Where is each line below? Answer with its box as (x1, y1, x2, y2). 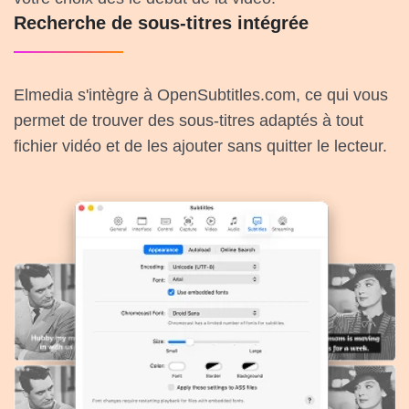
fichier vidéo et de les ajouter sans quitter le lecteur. (14, 137, 387, 156)
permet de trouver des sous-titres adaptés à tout (14, 111, 363, 131)
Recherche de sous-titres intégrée (14, 13, 309, 34)
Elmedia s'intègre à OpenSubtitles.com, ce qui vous (14, 86, 388, 105)
